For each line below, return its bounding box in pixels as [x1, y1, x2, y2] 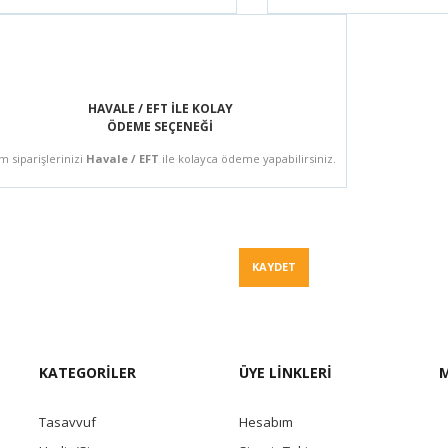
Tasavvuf [39, 412, 96, 431]
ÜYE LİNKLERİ [239, 362, 332, 382]
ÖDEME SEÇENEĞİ [107, 118, 213, 135]
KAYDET [252, 259, 296, 275]
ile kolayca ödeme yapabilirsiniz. [162, 151, 336, 166]
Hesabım [239, 412, 293, 431]
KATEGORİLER [39, 362, 136, 382]
